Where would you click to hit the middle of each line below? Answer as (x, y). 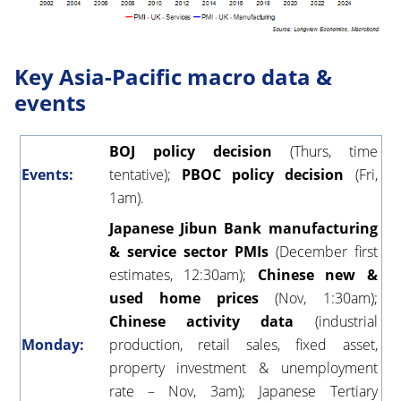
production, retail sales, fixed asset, (243, 344)
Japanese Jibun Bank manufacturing (243, 228)
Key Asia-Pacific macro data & (173, 76)
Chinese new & (317, 274)
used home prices (183, 298)
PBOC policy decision (263, 174)
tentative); (145, 174)
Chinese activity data (201, 321)
